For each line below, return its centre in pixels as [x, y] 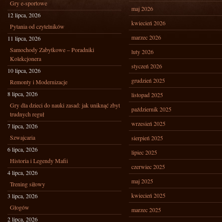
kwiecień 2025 [148, 195]
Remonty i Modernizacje [39, 82]
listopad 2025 [147, 95]
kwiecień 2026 [148, 23]
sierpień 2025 [147, 138]
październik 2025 [151, 109]
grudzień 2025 [148, 80]
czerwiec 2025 [148, 166]
